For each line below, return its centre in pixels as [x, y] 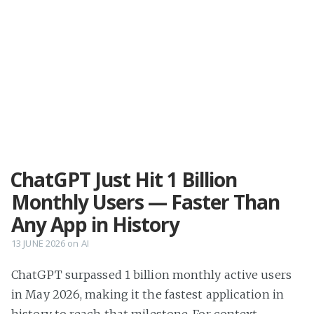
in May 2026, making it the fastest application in [148, 294]
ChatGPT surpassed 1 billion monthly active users [151, 275]
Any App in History [95, 224]
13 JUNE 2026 [39, 243]
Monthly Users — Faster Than [145, 202]
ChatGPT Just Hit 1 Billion [123, 179]
